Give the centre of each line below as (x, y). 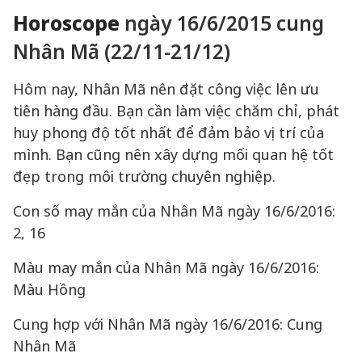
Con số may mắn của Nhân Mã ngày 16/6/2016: (174, 211)
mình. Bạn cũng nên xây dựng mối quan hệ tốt (173, 154)
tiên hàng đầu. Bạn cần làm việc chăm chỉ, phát (176, 111)
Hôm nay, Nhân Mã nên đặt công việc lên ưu (166, 89)
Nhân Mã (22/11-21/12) (122, 51)
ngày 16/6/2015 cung (224, 23)
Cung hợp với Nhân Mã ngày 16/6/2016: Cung (168, 324)
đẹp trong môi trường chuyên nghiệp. (144, 176)
